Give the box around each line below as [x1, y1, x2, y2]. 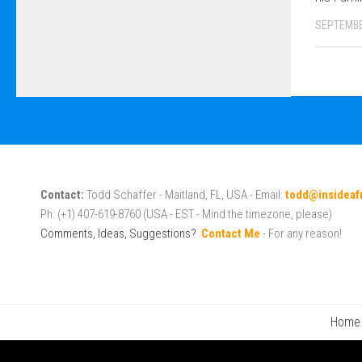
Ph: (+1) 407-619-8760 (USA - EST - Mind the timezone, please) [40, 207, 332, 222]
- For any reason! [260, 226, 342, 242]
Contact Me [201, 226, 260, 242]
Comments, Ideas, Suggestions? [40, 226, 196, 242]
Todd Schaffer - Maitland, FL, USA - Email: [84, 187, 285, 203]
